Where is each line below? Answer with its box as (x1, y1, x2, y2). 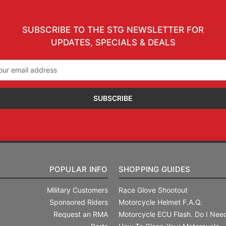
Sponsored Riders (49, 197, 108, 206)
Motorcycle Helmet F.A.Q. (118, 197, 202, 206)
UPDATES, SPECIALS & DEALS (50, 37, 176, 47)
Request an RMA (53, 209, 108, 218)
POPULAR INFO (49, 164, 108, 174)
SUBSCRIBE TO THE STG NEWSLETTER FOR (22, 24, 204, 35)
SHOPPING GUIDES (118, 164, 191, 174)
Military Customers (46, 185, 108, 194)
